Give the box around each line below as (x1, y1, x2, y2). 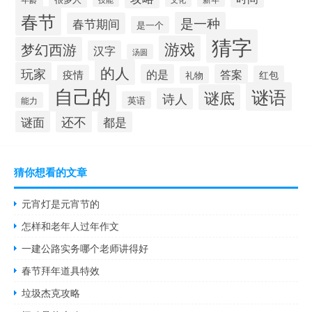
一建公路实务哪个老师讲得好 (22, 241, 149, 256)
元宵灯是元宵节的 (22, 196, 100, 211)
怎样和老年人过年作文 (22, 219, 120, 233)
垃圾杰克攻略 (22, 286, 81, 300)
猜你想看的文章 (14, 164, 87, 180)
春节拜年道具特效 (22, 263, 100, 278)
